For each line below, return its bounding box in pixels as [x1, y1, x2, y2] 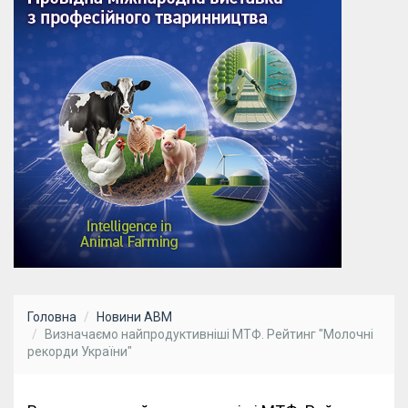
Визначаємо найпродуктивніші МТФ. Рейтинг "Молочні [45, 327, 373, 342]
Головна [27, 310, 76, 325]
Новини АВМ [97, 310, 172, 325]
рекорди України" [27, 344, 132, 360]
